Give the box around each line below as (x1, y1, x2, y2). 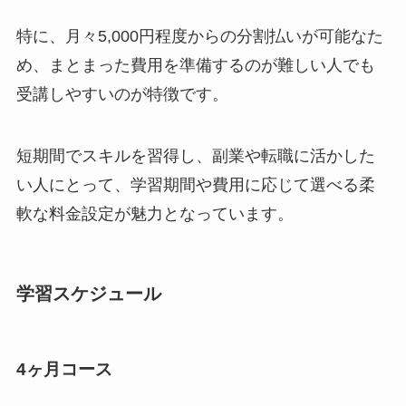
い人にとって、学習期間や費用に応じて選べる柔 (15, 176, 375, 195)
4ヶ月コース (15, 359, 112, 379)
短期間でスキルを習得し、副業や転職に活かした (15, 147, 375, 166)
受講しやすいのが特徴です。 (15, 85, 228, 104)
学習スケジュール (15, 284, 161, 304)
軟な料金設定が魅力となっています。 (15, 205, 294, 224)
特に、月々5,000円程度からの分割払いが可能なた (15, 27, 383, 46)
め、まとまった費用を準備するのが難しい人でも (15, 56, 375, 75)
